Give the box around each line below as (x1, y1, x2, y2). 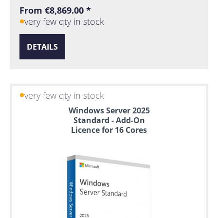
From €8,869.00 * (19, 4, 91, 16)
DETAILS (27, 41, 58, 53)
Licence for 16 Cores (71, 125, 147, 136)
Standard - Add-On (73, 115, 145, 126)
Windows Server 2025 (68, 105, 150, 116)
